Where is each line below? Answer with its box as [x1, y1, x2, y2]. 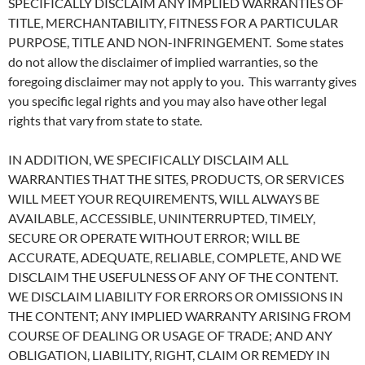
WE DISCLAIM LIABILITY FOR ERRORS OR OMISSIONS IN [8, 288, 343, 304]
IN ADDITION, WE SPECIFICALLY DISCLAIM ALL [8, 152, 288, 167]
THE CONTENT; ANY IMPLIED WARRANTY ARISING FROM [8, 308, 351, 323]
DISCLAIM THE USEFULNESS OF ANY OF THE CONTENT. [8, 269, 341, 284]
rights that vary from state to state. [8, 112, 202, 128]
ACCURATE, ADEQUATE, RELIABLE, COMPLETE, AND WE [8, 249, 341, 265]
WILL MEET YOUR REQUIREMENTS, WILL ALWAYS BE [8, 191, 319, 206]
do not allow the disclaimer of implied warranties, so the [8, 54, 318, 69]
